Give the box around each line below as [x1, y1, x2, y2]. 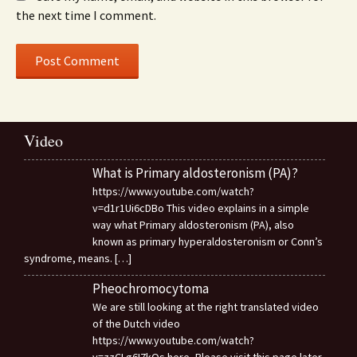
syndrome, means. [24, 251, 115, 266]
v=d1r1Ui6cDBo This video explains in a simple [92, 201, 309, 216]
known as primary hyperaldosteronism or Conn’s [92, 234, 323, 249]
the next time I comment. [16, 7, 156, 24]
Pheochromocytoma [92, 280, 209, 298]
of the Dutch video [92, 316, 180, 331]
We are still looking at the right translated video [92, 300, 319, 315]
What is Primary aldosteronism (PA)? [92, 164, 298, 182]
